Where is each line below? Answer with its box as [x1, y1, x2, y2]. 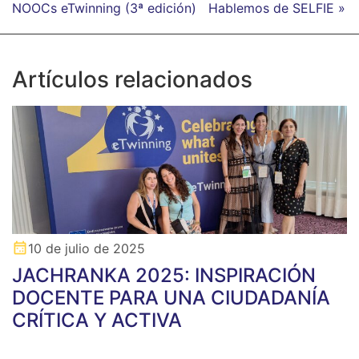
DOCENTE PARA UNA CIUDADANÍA [12, 286, 330, 310]
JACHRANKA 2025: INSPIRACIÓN [12, 264, 316, 288]
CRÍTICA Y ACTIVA [12, 309, 182, 333]
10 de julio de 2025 [28, 240, 145, 257]
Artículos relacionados [12, 66, 252, 94]
